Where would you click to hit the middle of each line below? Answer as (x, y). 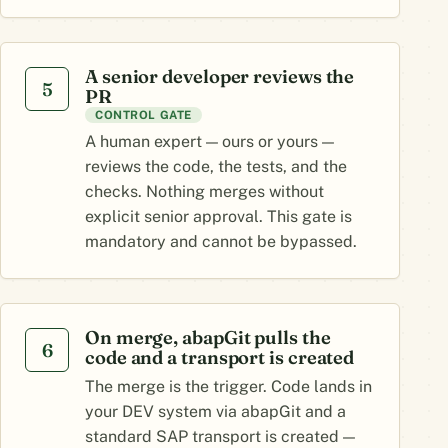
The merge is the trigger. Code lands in (228, 386)
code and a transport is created (220, 357)
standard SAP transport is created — (220, 436)
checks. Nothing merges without (204, 191)
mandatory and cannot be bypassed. (221, 241)
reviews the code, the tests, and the (216, 166)
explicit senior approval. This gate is (218, 216)
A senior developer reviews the (220, 76)
